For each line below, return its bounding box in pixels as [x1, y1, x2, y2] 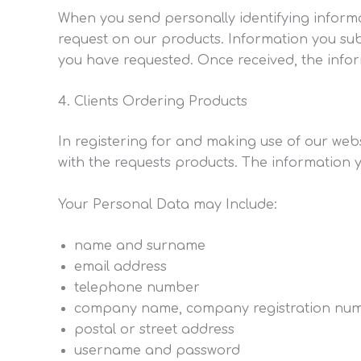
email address [74, 259, 167, 275]
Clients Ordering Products [74, 94, 247, 110]
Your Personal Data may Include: [58, 197, 277, 212]
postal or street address [74, 322, 234, 338]
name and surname [74, 239, 205, 254]
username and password [74, 343, 240, 359]
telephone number [74, 280, 200, 296]
